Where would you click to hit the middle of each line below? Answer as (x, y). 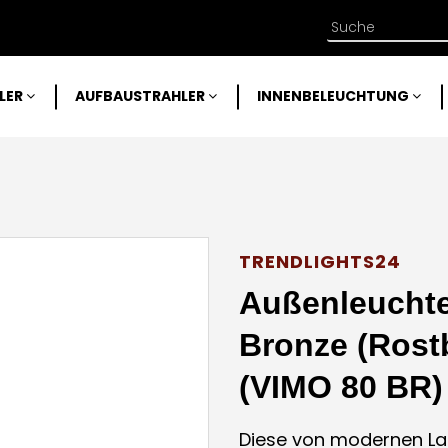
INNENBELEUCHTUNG (332, 96)
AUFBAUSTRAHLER (139, 96)
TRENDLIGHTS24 (320, 261)
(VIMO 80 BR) (341, 387)
